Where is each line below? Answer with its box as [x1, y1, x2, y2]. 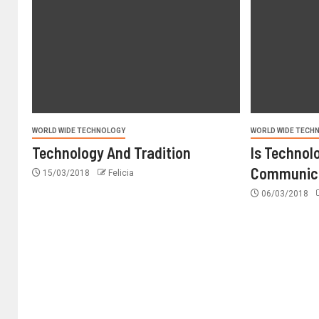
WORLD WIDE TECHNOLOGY [32, 127, 125, 135]
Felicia [108, 168, 134, 178]
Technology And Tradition [32, 143, 191, 162]
